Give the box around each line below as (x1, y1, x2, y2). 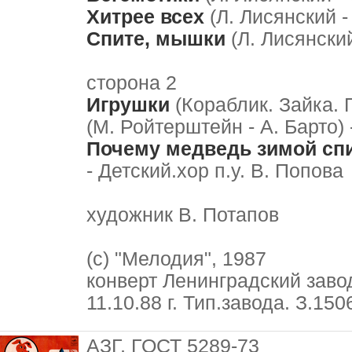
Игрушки (86, 94, 170, 115)
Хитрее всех (86, 6, 204, 27)
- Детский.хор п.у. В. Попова (86, 160, 343, 181)
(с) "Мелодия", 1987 (86, 248, 266, 269)
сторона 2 (86, 72, 177, 93)
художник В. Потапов (86, 204, 279, 225)
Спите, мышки (86, 28, 225, 49)
